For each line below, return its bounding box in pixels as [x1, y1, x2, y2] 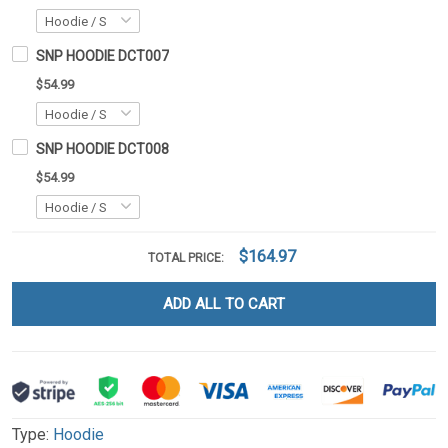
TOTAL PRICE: [148, 251, 227, 266]
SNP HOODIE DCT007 [36, 48, 169, 65]
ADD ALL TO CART [163, 295, 285, 314]
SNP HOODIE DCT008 [36, 141, 169, 158]
